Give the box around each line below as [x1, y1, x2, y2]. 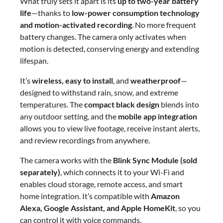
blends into [159, 100, 199, 110]
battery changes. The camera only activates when [20, 32, 186, 42]
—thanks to [31, 8, 72, 18]
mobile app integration [118, 111, 197, 121]
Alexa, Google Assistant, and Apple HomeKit [20, 203, 175, 213]
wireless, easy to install [32, 76, 113, 86]
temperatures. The [20, 100, 84, 110]
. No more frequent [132, 20, 196, 30]
